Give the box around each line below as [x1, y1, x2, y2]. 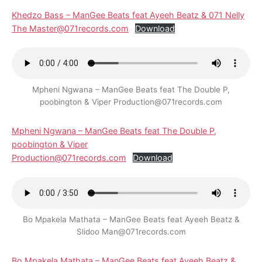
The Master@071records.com [12, 23, 129, 33]
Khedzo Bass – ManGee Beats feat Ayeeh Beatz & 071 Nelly [12, 9, 244, 20]
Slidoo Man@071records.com [76, 226, 186, 236]
